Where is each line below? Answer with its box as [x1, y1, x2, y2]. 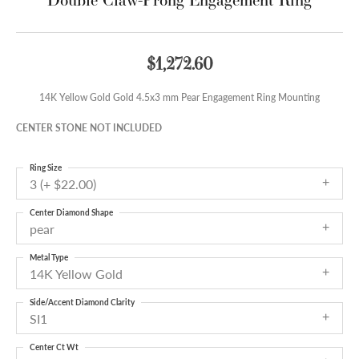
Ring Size [30, 162, 62, 174]
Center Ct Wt [30, 341, 79, 353]
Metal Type [30, 252, 68, 264]
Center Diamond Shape [30, 207, 113, 219]
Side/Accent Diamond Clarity [30, 296, 135, 309]
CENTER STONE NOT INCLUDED [16, 121, 162, 135]
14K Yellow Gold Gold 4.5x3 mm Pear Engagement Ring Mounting [39, 91, 320, 104]
